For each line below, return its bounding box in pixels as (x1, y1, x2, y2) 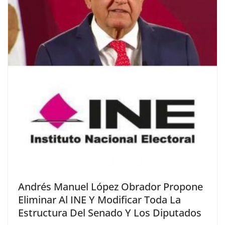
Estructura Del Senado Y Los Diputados (18, 206, 201, 220)
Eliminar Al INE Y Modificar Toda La (18, 193, 181, 207)
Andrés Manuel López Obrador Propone (18, 180, 203, 194)
